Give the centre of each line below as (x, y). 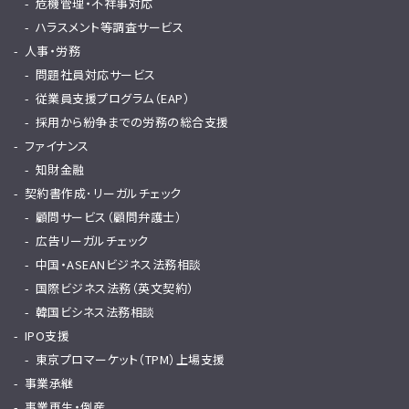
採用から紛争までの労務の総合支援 (132, 122)
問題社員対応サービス (96, 74)
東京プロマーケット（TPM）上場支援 (131, 359)
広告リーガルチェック (92, 241)
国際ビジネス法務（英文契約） (115, 288)
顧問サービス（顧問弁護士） (109, 217)
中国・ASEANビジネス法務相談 (119, 264)
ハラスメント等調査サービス (110, 27)
